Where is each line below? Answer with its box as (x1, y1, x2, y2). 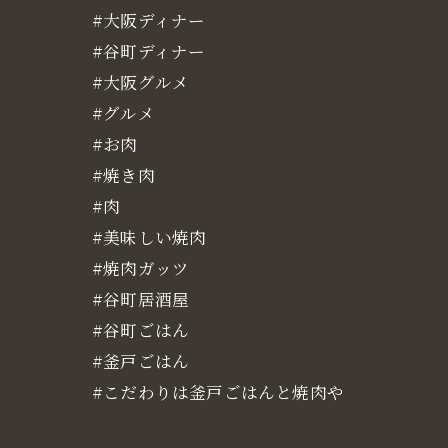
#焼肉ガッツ (92, 256, 190, 280)
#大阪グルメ (92, 70, 190, 94)
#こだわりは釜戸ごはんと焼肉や (92, 380, 344, 404)
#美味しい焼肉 (92, 225, 207, 249)
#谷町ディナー (92, 39, 206, 63)
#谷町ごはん (92, 318, 190, 342)
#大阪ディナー (92, 8, 206, 32)
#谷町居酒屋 (92, 287, 190, 311)
